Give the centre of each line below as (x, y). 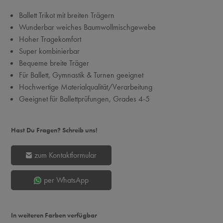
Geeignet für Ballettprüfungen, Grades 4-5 (84, 99)
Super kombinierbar (49, 51)
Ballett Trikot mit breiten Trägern (66, 15)
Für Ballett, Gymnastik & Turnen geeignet (81, 75)
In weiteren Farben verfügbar (54, 215)
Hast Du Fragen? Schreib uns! (54, 130)
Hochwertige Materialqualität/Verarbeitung (85, 87)
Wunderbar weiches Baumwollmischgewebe (87, 27)
